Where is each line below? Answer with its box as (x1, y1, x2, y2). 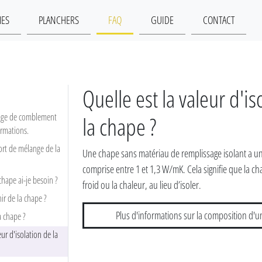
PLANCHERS (39, 13, 80, 27)
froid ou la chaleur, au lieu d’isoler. (82, 178, 201, 192)
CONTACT (203, 13, 235, 27)
